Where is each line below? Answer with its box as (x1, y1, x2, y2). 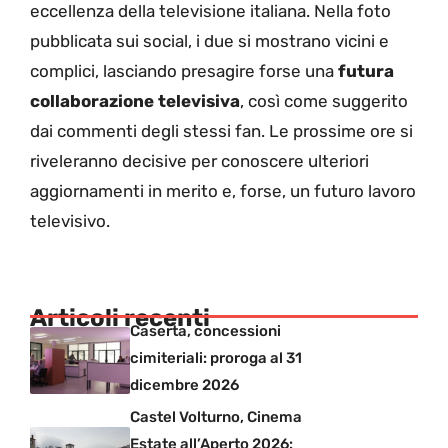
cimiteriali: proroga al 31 (130, 348, 302, 367)
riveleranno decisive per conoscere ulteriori (30, 151, 369, 172)
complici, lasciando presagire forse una (30, 61, 334, 82)
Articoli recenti (30, 303, 210, 332)
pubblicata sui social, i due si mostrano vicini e (30, 31, 389, 52)
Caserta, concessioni (130, 321, 281, 340)
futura (334, 61, 394, 82)
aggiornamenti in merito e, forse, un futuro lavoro (30, 181, 416, 202)
